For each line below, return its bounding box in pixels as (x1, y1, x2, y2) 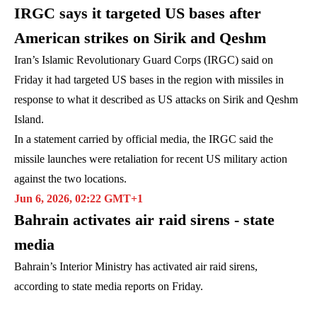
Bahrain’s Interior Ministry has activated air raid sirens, (14, 260, 258, 272)
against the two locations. (14, 172, 127, 185)
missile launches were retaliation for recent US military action (14, 152, 287, 165)
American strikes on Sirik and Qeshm (14, 28, 266, 47)
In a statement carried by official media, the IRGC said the (14, 132, 273, 145)
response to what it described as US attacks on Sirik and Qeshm (14, 93, 298, 105)
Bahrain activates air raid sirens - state (14, 210, 275, 229)
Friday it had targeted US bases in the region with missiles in (14, 73, 284, 86)
